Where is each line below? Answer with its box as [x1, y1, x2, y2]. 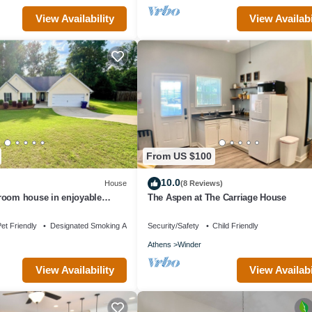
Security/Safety [148, 221, 199, 230]
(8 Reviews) [180, 179, 223, 188]
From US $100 [146, 150, 212, 162]
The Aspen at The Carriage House [148, 192, 286, 203]
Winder [178, 240, 201, 249]
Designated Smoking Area [49, 221, 138, 230]
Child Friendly [212, 221, 258, 230]
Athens [148, 240, 171, 249]
